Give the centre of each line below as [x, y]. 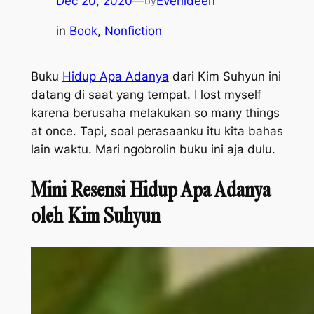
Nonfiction [133, 31]
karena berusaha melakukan [112, 113]
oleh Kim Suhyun [95, 216]
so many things [237, 113]
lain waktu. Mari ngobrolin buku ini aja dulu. [153, 150]
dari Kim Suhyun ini [225, 77]
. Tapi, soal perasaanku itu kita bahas [178, 131]
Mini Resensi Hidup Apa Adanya [150, 190]
